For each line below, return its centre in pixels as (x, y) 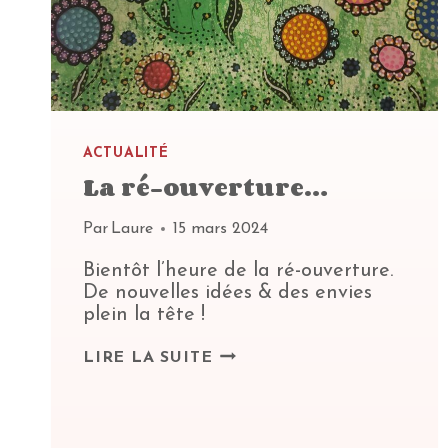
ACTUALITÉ (126, 154)
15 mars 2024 (221, 229)
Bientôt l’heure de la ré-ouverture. (238, 271)
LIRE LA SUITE (148, 358)
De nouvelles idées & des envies (227, 293)
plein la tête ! (144, 315)
